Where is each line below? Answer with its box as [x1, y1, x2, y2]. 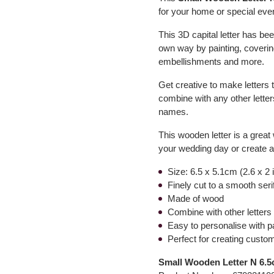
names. [158, 106, 189, 117]
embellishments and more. [158, 56, 265, 67]
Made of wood [168, 193, 224, 204]
